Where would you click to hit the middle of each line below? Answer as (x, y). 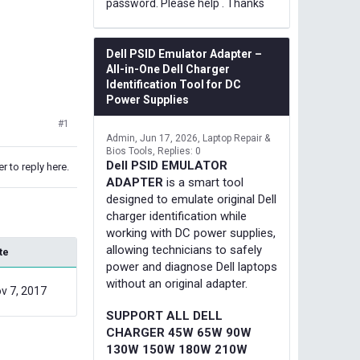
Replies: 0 (179, 151)
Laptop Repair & (236, 138)
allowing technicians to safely (184, 250)
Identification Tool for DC (174, 84)
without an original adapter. (177, 284)
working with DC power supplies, (191, 233)
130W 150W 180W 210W (177, 350)
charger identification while (176, 216)
